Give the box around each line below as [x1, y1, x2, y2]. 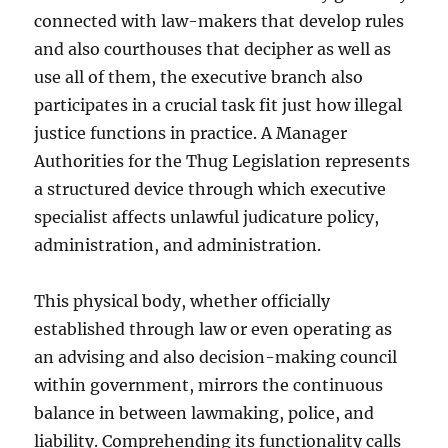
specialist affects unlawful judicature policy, [34, 207, 380, 227]
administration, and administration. [34, 235, 322, 255]
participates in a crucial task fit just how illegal [34, 95, 403, 115]
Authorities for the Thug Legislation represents [34, 151, 411, 171]
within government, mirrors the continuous [34, 375, 384, 395]
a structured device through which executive [34, 179, 387, 199]
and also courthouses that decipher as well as [34, 39, 392, 59]
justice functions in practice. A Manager [34, 123, 348, 143]
